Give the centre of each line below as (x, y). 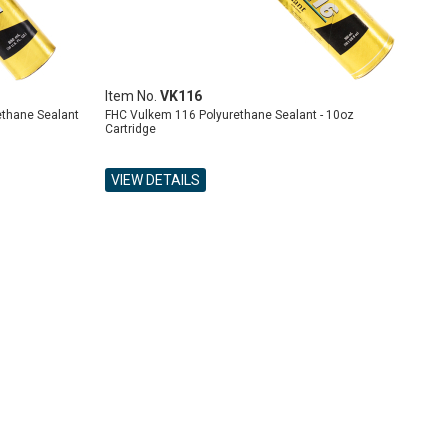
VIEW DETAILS (156, 180)
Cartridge (131, 129)
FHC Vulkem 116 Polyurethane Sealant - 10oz (230, 115)
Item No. (133, 96)
